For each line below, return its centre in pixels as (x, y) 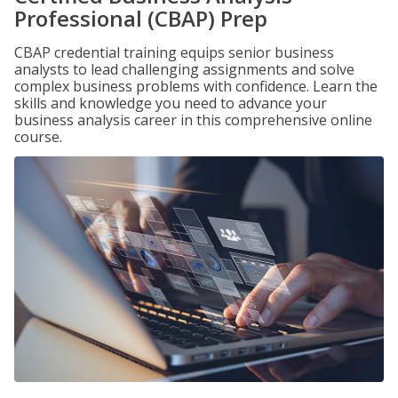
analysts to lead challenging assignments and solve (184, 69)
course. (38, 137)
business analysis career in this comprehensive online (193, 120)
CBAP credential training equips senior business (174, 52)
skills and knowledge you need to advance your (171, 103)
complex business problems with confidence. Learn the (196, 86)
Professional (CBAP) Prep (141, 18)
